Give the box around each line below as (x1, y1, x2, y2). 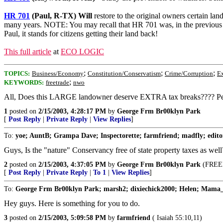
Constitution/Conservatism (88, 70, 161, 77)
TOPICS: (4, 70, 30, 77)
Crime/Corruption (165, 70, 213, 77)
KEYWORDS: (4, 79, 44, 86)
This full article (4, 47, 51, 56)
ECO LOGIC (61, 47, 104, 56)
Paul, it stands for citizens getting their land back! (4, 29, 158, 38)
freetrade (46, 79, 69, 86)
